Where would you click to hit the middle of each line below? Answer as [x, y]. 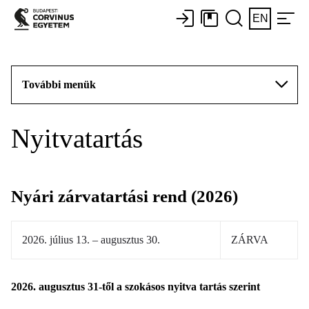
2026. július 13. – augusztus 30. [91, 240]
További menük [59, 84]
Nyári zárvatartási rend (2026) [124, 196]
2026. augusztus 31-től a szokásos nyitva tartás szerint [137, 287]
